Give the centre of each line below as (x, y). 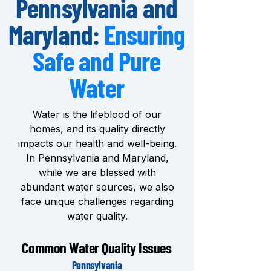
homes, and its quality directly (97, 129)
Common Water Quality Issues (97, 248)
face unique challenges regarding (97, 201)
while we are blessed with (97, 172)
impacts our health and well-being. (97, 143)
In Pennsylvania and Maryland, (97, 158)
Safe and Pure (96, 61)
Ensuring (145, 34)
